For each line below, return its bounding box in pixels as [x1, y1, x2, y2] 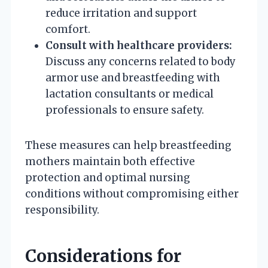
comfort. [45, 22, 90, 36]
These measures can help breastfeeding [25, 138, 232, 152]
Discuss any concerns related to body [45, 54, 236, 68]
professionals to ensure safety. [45, 103, 204, 117]
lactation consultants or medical [45, 87, 214, 100]
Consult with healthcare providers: [45, 38, 232, 52]
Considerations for [25, 245, 181, 267]
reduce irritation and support [45, 6, 197, 20]
